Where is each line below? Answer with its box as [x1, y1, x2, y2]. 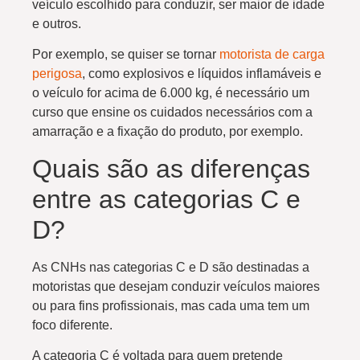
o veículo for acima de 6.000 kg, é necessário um [32, 86, 309, 100]
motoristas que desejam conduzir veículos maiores [32, 279, 320, 293]
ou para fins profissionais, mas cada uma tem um [32, 298, 309, 313]
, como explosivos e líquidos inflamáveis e [82, 67, 321, 81]
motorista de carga [219, 47, 325, 62]
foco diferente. [32, 317, 112, 332]
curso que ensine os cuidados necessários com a [32, 105, 313, 120]
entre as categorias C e [32, 184, 301, 214]
